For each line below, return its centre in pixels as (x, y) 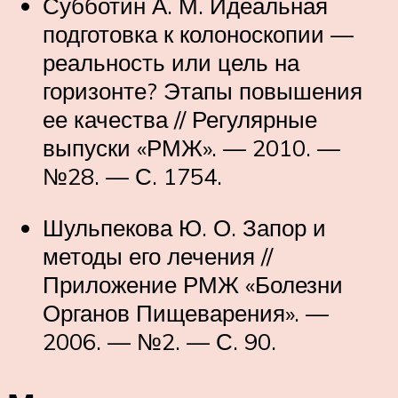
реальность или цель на (171, 62)
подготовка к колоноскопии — (198, 33)
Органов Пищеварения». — (186, 312)
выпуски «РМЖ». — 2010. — (191, 147)
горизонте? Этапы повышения (203, 90)
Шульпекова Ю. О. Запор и (184, 227)
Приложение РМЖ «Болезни (193, 284)
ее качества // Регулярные (180, 119)
